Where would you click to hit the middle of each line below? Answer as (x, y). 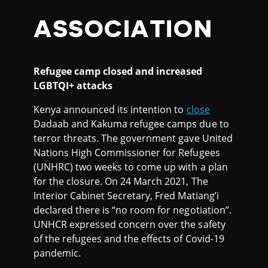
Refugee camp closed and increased (118, 71)
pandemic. (57, 253)
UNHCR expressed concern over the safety (130, 224)
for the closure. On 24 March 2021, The (121, 181)
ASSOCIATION (123, 30)
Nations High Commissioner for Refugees (127, 152)
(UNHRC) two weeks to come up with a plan (131, 167)
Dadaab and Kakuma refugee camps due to (131, 124)
